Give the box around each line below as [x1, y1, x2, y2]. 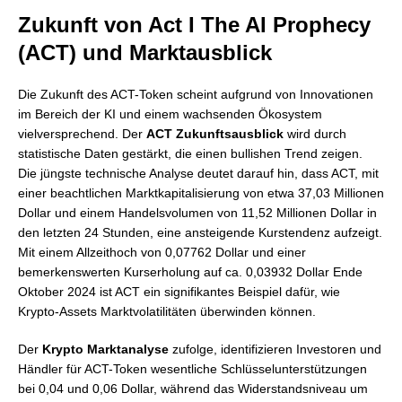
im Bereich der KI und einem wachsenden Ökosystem [18, 107, 322, 121]
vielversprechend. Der [18, 127, 146, 141]
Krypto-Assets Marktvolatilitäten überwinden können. [18, 304, 316, 319]
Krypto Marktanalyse [42, 342, 169, 356]
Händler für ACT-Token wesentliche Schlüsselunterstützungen [18, 362, 367, 376]
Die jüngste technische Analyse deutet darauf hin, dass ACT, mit [18, 166, 379, 180]
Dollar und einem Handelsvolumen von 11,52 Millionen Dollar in [18, 205, 377, 220]
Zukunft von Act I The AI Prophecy [18, 13, 371, 37]
